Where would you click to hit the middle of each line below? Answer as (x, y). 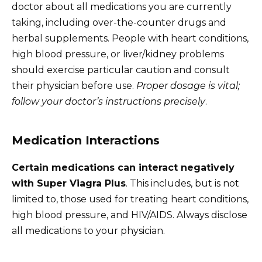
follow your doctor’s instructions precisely (108, 101)
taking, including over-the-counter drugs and (119, 22)
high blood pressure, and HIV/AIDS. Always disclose (130, 215)
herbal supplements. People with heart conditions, (130, 38)
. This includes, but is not (182, 183)
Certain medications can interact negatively (123, 167)
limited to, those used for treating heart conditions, (130, 199)
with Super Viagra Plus (69, 183)
